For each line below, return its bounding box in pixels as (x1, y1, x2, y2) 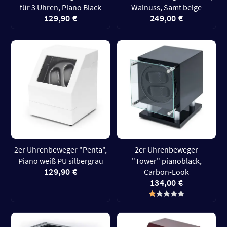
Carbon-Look (144, 167, 189, 177)
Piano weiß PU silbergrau (18, 156, 103, 166)
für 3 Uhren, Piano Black (20, 2, 101, 12)
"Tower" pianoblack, (131, 156, 202, 166)
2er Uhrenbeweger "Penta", (14, 144, 107, 155)
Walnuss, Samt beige (131, 2, 202, 12)
